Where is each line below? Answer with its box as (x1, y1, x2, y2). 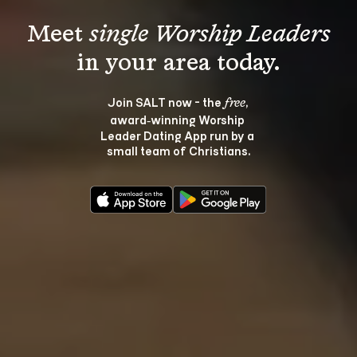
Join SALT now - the (107, 94, 224, 109)
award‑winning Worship (110, 112, 247, 127)
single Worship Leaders (88, 23, 331, 47)
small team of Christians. (107, 143, 250, 158)
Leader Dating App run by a (100, 127, 257, 143)
